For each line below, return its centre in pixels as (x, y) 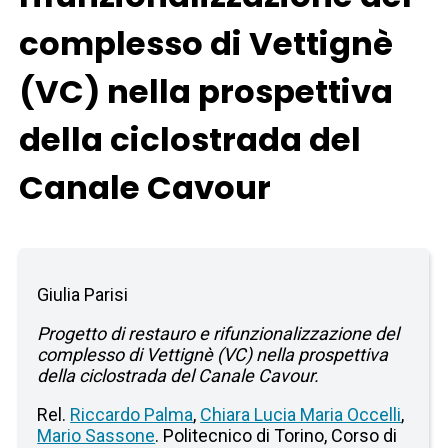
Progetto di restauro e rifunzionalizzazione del (218, 334)
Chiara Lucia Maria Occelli (301, 415)
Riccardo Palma (132, 415)
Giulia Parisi (83, 295)
